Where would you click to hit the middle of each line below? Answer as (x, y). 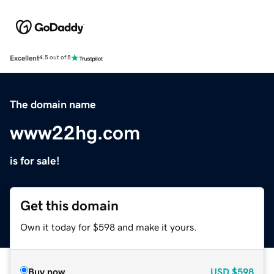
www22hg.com (75, 132)
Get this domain (69, 206)
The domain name (53, 104)
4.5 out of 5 (55, 58)
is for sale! (35, 161)
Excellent (24, 58)
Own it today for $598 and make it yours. (109, 227)
